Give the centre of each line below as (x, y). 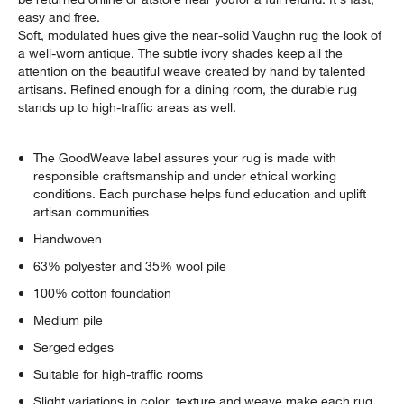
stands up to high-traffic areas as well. (128, 107)
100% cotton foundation (103, 293)
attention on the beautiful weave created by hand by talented (192, 71)
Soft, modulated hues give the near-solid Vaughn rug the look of (200, 35)
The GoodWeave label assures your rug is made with (185, 157)
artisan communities (92, 211)
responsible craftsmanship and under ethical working (185, 175)
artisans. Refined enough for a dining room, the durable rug (188, 89)
